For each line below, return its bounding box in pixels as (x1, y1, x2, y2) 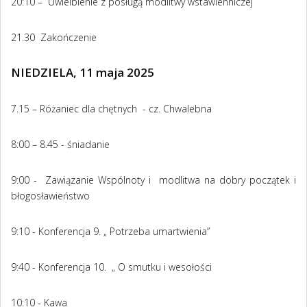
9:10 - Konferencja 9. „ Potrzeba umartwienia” (11, 225, 210, 238)
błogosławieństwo (11, 189, 90, 203)
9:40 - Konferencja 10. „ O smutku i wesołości (11, 260, 212, 274)
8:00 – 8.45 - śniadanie (11, 138, 110, 151)
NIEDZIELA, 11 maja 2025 (11, 64, 154, 81)
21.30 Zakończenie (11, 31, 97, 45)
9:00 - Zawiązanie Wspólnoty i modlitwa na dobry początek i (11, 173, 296, 187)
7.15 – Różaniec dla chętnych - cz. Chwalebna (11, 102, 212, 116)
